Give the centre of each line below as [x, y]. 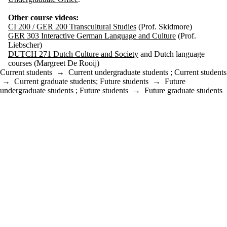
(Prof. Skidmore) [164, 26]
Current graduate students [55, 81]
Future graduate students [183, 90]
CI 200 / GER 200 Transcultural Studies [72, 26]
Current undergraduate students [118, 72]
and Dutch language [172, 54]
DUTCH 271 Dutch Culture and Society [73, 54]
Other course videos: [43, 17]
